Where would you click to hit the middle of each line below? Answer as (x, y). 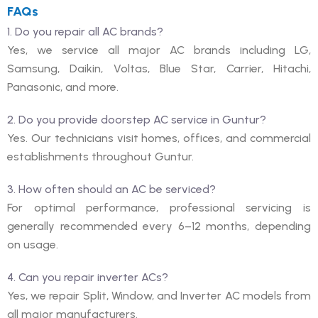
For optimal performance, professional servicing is (159, 207)
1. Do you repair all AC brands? (85, 31)
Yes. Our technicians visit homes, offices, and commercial (159, 138)
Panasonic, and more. (63, 87)
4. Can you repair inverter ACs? (88, 277)
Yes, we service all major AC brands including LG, (159, 50)
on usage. (33, 244)
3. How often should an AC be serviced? (111, 189)
